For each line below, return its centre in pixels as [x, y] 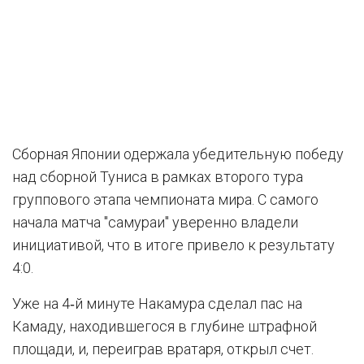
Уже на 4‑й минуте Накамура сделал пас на [157, 303]
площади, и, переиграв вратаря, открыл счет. [163, 349]
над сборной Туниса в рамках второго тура [158, 177]
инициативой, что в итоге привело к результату [173, 245]
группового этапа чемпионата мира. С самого [165, 199]
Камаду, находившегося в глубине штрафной [165, 326]
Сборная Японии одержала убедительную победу [178, 154]
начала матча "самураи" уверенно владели [155, 222]
